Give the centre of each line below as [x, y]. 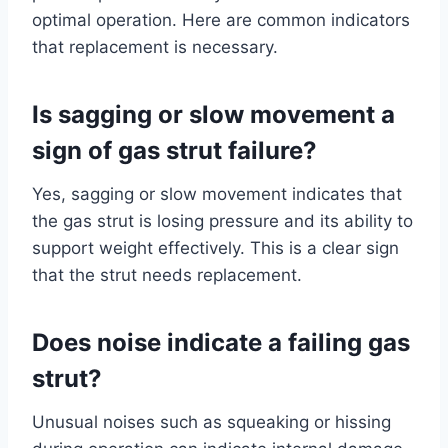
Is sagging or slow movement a [213, 114]
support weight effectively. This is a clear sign [215, 247]
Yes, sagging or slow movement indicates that [217, 193]
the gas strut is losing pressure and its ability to [222, 220]
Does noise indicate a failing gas [221, 342]
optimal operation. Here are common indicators [221, 19]
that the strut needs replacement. [167, 274]
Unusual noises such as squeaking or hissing [211, 421]
